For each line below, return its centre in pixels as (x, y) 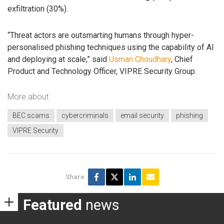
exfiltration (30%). (38, 9)
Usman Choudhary (140, 59)
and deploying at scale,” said (58, 59)
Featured (52, 205)
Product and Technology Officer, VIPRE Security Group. (102, 71)
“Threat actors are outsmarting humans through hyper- (101, 35)
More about (28, 97)
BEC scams (31, 115)
